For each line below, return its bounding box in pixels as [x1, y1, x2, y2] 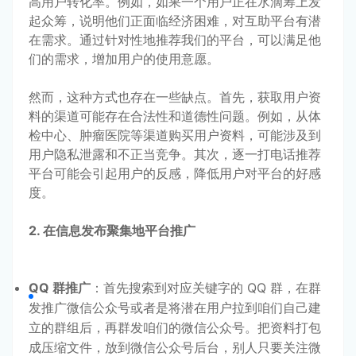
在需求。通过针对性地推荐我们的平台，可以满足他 [29, 31, 321, 48]
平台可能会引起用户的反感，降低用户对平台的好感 [29, 164, 321, 181]
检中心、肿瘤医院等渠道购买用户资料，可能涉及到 [29, 126, 321, 143]
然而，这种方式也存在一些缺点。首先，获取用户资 [29, 88, 321, 105]
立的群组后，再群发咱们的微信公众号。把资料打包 [29, 319, 321, 335]
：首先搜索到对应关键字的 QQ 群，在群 [91, 279, 321, 296]
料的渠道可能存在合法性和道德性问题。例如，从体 [29, 107, 321, 124]
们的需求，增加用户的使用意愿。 [29, 50, 219, 67]
